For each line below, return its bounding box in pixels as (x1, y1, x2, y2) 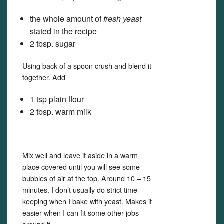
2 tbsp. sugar (30, 38, 75, 49)
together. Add (22, 72, 65, 82)
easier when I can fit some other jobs (22, 207, 139, 218)
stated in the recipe (30, 25, 97, 37)
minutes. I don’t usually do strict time (22, 184, 137, 195)
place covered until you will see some (22, 161, 140, 172)
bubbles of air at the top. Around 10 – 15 (22, 173, 151, 183)
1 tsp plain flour (30, 93, 84, 105)
